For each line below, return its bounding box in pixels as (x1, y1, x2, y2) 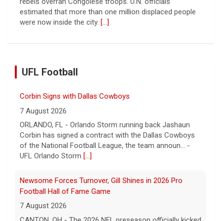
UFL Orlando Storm (20, 151, 83, 161)
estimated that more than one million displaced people (20, 7, 196, 16)
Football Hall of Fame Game (20, 186, 110, 196)
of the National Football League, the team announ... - (20, 141, 190, 150)
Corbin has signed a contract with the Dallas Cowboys (20, 131, 195, 140)
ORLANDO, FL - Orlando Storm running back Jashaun (20, 120, 190, 130)
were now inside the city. (20, 17, 101, 27)
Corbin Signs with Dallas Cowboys (20, 92, 130, 101)
